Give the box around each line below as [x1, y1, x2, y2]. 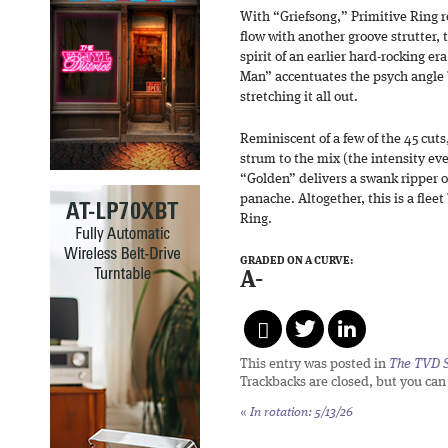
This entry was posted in [240, 357, 389, 371]
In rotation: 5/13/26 [247, 406, 353, 419]
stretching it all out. [240, 90, 358, 104]
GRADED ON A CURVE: [240, 255, 353, 267]
